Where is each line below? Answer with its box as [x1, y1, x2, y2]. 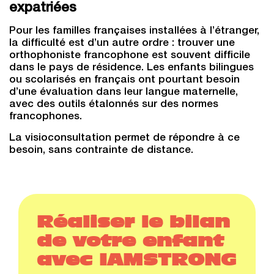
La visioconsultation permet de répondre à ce [9, 133, 240, 144]
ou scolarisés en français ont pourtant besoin [9, 75, 240, 86]
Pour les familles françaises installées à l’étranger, [9, 26, 259, 37]
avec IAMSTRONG [37, 250, 236, 269]
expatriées [9, 2, 76, 15]
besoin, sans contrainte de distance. [9, 146, 193, 156]
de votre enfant [37, 231, 224, 250]
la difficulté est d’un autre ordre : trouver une [9, 39, 235, 49]
